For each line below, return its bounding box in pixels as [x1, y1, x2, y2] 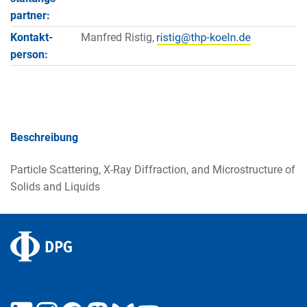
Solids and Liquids [10, 180, 100, 193]
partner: [10, 8, 50, 22]
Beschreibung [10, 131, 78, 145]
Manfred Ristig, [80, 31, 157, 45]
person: [10, 48, 48, 62]
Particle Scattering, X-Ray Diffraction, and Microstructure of [10, 162, 295, 176]
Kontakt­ [10, 31, 53, 45]
